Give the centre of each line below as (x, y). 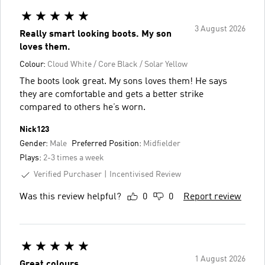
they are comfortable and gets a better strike (112, 94)
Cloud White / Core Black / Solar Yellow (117, 64)
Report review (212, 197)
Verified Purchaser (68, 174)
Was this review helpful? (70, 197)
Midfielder (162, 143)
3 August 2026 (220, 29)
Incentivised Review (145, 175)
